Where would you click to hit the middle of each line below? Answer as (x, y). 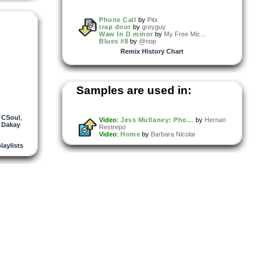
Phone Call (118, 19)
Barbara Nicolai (173, 134)
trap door (115, 27)
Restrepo (112, 127)
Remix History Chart (152, 51)
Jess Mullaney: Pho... (157, 119)
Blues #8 (114, 41)
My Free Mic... (184, 34)
